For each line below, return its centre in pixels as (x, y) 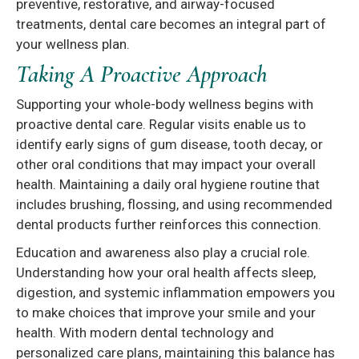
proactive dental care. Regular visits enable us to (161, 125)
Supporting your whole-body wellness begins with (165, 105)
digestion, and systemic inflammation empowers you (175, 293)
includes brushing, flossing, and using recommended (174, 205)
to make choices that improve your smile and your (166, 313)
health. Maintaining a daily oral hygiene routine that (168, 185)
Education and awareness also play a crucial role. (163, 253)
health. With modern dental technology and (145, 333)
